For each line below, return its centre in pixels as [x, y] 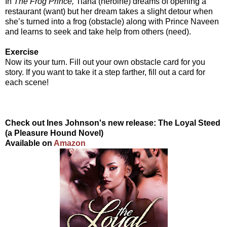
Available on [29, 143]
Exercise [22, 52]
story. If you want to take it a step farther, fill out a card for [105, 72]
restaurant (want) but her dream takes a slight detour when [109, 11]
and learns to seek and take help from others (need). [98, 31]
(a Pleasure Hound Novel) [54, 133]
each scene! [27, 82]
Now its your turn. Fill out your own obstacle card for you [105, 62]
